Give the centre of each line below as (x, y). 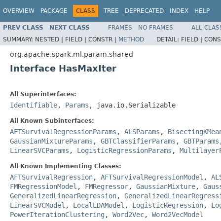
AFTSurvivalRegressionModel (152, 177)
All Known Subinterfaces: (52, 121)
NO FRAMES (156, 27)
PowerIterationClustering (57, 214)
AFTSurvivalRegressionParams (63, 131)
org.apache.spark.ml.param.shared (72, 54)
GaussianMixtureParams (51, 141)
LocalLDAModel (99, 205)
